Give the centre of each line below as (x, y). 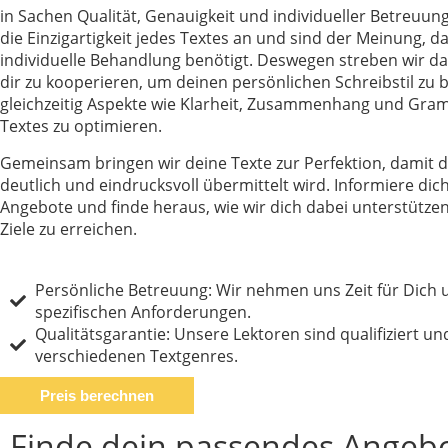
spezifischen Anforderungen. (143, 312)
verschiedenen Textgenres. (136, 356)
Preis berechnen (97, 396)
